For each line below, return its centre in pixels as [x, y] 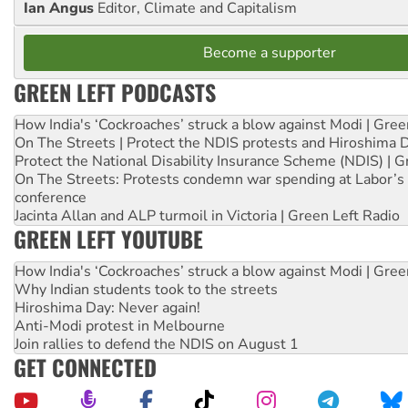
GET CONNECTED [85, 367]
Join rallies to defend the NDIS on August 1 [157, 344]
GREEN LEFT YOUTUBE [108, 238]
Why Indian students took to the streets [146, 289]
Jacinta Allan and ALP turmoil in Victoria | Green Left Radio [207, 215]
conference [51, 197]
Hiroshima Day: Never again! [107, 307]
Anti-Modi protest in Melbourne [120, 326]
